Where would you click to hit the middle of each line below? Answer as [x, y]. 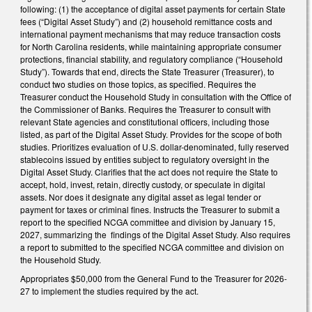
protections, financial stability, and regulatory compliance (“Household [151, 58]
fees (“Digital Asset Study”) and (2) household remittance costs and [146, 21]
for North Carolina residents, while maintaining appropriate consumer [151, 46]
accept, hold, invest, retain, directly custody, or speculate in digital [143, 184]
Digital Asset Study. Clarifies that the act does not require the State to [149, 171]
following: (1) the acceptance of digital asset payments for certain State [153, 8]
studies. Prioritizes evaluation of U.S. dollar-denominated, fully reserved [155, 146]
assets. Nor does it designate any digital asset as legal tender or [141, 196]
